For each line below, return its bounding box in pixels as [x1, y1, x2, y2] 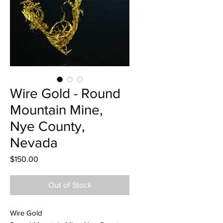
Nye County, [10, 118, 85, 134]
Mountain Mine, [10, 102, 103, 118]
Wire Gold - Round [10, 86, 120, 102]
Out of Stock [48, 181, 92, 190]
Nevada [10, 135, 58, 151]
